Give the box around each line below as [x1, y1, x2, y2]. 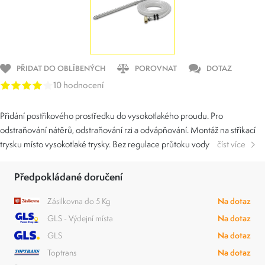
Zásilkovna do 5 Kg [47, 196, 111, 206]
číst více [217, 138, 245, 150]
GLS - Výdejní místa [47, 213, 113, 224]
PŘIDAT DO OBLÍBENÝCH [17, 63, 105, 73]
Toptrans [47, 247, 76, 258]
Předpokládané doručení [14, 170, 122, 183]
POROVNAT [135, 63, 177, 73]
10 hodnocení [53, 79, 104, 91]
